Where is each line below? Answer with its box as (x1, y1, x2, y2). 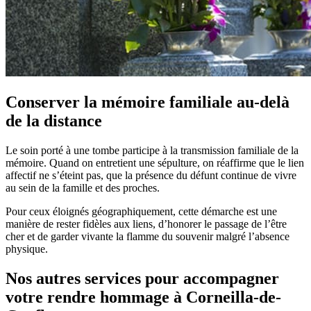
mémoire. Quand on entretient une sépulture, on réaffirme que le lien (6, 157, 304, 169)
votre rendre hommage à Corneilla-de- (6, 288, 281, 307)
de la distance (6, 112, 102, 131)
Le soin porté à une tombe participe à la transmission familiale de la (6, 144, 299, 157)
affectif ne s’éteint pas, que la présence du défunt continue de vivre (6, 169, 296, 182)
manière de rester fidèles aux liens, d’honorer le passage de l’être (6, 218, 287, 230)
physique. (6, 243, 48, 255)
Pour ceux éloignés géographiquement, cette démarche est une (6, 205, 277, 218)
